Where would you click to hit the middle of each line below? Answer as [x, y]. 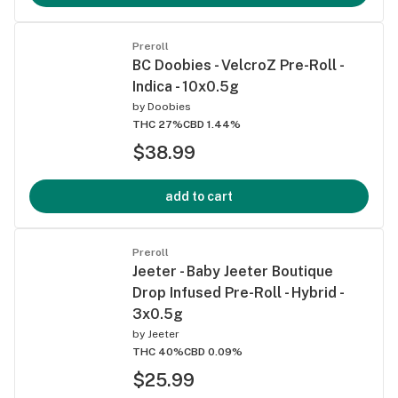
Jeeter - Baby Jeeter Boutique [233, 271]
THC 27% [158, 124]
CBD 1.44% [212, 124]
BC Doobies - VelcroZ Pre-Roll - [238, 65]
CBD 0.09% [213, 351]
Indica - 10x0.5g [186, 86]
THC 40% [158, 351]
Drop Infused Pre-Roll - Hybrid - [238, 292]
